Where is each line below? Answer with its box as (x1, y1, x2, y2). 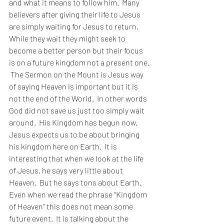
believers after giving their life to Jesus (9, 9, 142, 19)
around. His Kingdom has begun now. (9, 117, 140, 127)
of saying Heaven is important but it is (9, 81, 139, 91)
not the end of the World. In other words (9, 93, 148, 103)
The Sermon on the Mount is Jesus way (9, 69, 145, 79)
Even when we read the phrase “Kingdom (9, 189, 148, 199)
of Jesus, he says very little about (9, 165, 124, 175)
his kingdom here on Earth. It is (9, 141, 118, 151)
